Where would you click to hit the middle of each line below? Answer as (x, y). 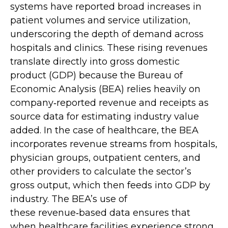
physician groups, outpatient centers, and (105, 158)
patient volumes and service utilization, (100, 20)
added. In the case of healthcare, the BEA (104, 130)
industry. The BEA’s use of (69, 199)
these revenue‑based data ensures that (100, 213)
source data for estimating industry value (105, 117)
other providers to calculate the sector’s (101, 172)
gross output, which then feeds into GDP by (110, 185)
